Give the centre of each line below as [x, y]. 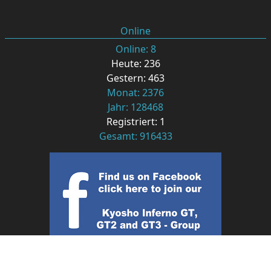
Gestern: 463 [135, 155]
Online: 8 [135, 126]
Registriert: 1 [135, 198]
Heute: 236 [135, 140]
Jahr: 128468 [135, 184]
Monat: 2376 [135, 169]
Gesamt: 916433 [135, 213]
